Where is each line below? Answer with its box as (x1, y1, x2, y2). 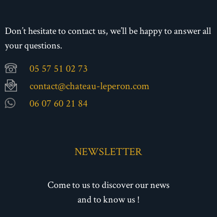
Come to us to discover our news (47, 178, 170, 191)
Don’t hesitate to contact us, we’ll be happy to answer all (5, 24, 211, 37)
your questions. (5, 39, 62, 52)
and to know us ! (77, 193, 139, 206)
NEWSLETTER (75, 144, 142, 158)
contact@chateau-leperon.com (30, 78, 150, 92)
